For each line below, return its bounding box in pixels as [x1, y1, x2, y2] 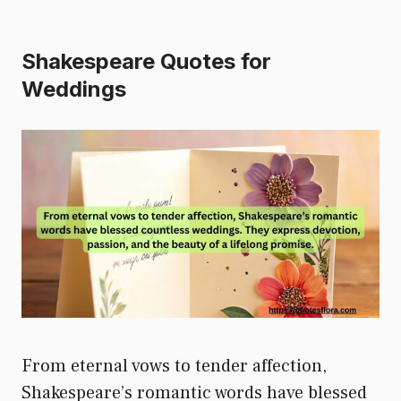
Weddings [21, 75, 126, 102]
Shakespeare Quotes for [21, 47, 271, 74]
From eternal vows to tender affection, [21, 354, 327, 378]
